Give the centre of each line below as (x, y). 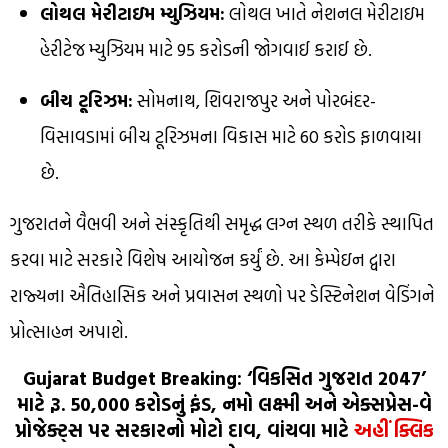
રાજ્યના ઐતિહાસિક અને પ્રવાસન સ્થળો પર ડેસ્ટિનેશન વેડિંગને (222, 296)
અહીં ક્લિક (393, 430)
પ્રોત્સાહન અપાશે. (69, 332)
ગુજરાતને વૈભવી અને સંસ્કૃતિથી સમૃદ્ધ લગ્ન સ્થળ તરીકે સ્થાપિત (222, 224)
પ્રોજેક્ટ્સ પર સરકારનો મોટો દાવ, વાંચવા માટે (184, 430)
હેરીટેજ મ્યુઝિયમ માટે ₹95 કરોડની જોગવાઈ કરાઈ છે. (206, 50)
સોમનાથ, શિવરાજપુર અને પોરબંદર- (254, 101)
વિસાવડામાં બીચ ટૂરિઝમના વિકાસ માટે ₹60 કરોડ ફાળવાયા (231, 137)
